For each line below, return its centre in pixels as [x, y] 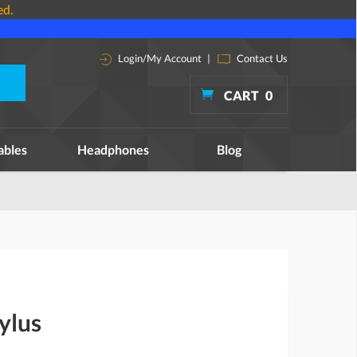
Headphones [113, 149]
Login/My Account [159, 58]
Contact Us [261, 58]
